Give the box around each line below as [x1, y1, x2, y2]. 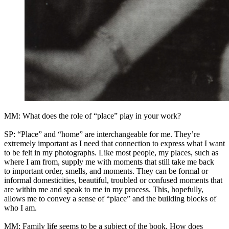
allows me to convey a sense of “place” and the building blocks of [4, 194, 216, 203]
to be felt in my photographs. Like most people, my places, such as [4, 148, 218, 157]
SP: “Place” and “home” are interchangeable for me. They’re [4, 130, 200, 139]
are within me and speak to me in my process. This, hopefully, [4, 185, 203, 194]
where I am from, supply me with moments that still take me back [4, 157, 214, 167]
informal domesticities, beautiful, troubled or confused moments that [4, 176, 222, 185]
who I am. [4, 203, 37, 213]
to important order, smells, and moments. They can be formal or [4, 167, 208, 176]
